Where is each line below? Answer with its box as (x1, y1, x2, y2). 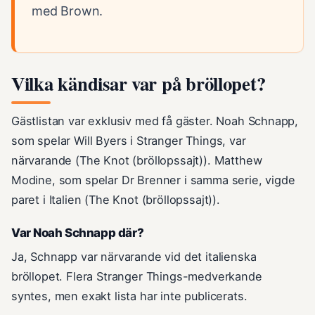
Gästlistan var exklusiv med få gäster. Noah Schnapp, (11, 114, 299, 129)
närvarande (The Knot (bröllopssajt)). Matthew (11, 153, 262, 168)
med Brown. (32, 4, 103, 19)
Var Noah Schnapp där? (11, 226, 144, 240)
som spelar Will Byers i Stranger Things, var (11, 134, 246, 148)
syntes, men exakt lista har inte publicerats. (11, 289, 247, 304)
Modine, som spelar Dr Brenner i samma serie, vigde (11, 173, 295, 188)
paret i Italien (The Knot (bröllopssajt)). (11, 193, 220, 207)
